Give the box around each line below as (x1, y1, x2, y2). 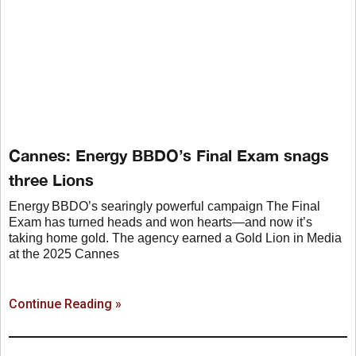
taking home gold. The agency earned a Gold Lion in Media (9, 230, 342, 245)
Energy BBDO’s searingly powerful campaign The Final (9, 199, 320, 213)
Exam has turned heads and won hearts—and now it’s (9, 215, 312, 229)
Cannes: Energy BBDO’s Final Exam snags (9, 145, 329, 164)
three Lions (9, 169, 94, 189)
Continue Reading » (9, 296, 122, 311)
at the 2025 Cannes (9, 246, 119, 261)
